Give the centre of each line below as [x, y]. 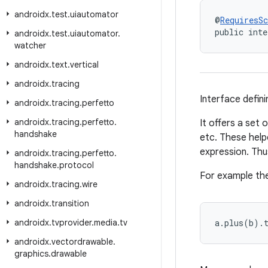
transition [70, 203]
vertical [84, 65]
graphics [31, 254]
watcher [30, 45]
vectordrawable [82, 242]
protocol [77, 165]
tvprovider [71, 223]
